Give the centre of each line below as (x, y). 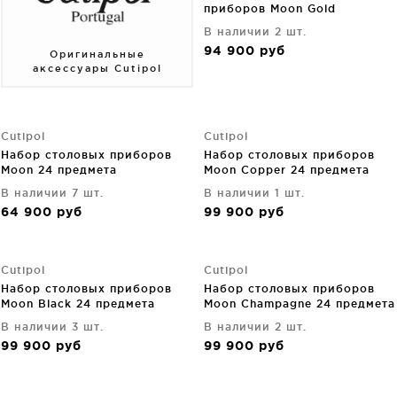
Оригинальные (97, 54)
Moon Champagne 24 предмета (300, 303)
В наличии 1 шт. (254, 192)
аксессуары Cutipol (97, 68)
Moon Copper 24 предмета (287, 169)
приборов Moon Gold (270, 8)
